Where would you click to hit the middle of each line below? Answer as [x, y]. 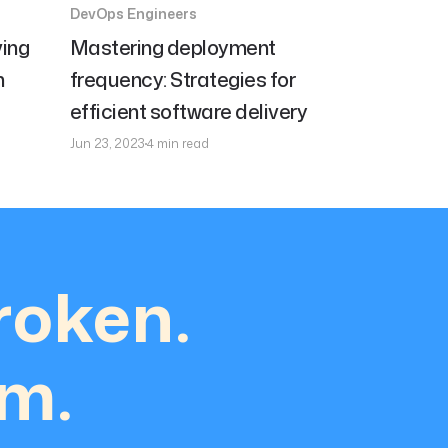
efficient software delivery [188, 111]
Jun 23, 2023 [107, 143]
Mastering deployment [172, 47]
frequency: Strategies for [182, 79]
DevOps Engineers [133, 13]
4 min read [177, 143]
